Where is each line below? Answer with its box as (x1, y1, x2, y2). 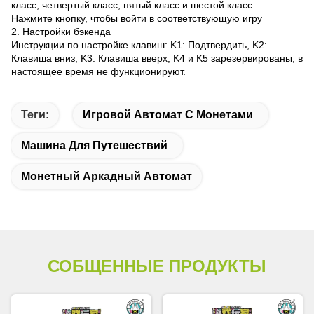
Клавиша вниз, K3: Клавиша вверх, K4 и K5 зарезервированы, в (11, 53, 303, 64)
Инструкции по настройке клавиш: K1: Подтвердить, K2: (11, 39, 267, 50)
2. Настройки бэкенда (11, 26, 111, 37)
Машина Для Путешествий (21, 139, 168, 151)
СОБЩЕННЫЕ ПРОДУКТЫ (48, 257, 266, 275)
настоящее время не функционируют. (11, 66, 189, 77)
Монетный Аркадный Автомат (21, 170, 192, 182)
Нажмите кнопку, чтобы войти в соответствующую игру (11, 13, 262, 24)
